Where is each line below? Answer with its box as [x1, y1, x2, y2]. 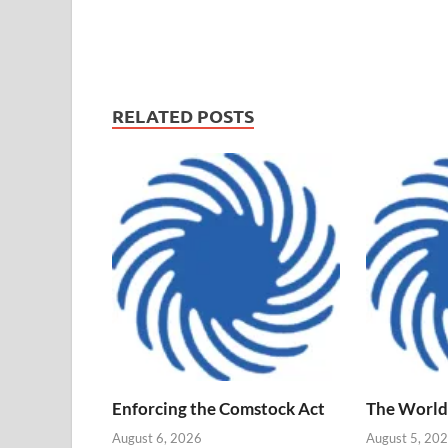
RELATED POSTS [112, 104, 254, 128]
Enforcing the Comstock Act [112, 398, 328, 420]
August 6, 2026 [112, 429, 202, 446]
